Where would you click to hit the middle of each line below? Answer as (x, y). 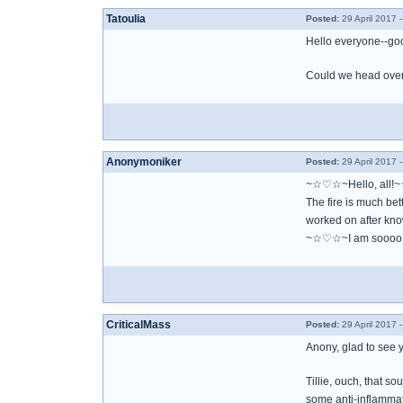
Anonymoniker (144, 162)
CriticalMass (139, 325)
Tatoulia (126, 19)
